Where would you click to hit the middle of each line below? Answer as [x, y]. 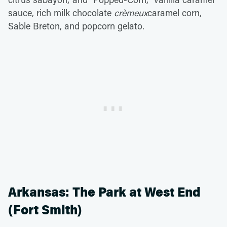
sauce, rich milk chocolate [61, 13]
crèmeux [131, 13]
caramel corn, [175, 13]
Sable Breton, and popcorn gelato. [76, 26]
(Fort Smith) [45, 210]
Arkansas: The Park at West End [104, 192]
